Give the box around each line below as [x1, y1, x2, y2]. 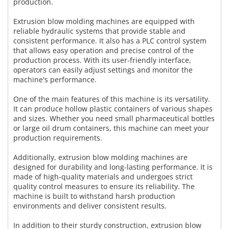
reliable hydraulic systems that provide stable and [13, 26, 186, 36]
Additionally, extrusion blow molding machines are [13, 152, 188, 163]
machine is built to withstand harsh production [13, 191, 175, 201]
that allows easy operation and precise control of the [13, 45, 194, 56]
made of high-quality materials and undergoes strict [13, 172, 193, 182]
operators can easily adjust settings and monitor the [13, 65, 193, 75]
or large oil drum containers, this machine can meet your [13, 123, 209, 133]
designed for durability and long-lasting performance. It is [13, 162, 213, 172]
